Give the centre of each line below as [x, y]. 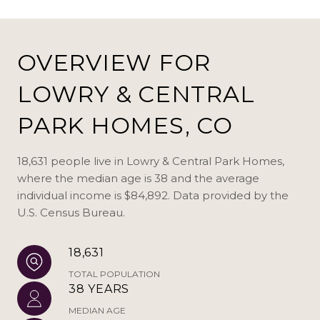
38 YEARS [99, 289]
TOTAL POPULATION [114, 274]
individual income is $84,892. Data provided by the [153, 195]
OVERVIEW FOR [114, 62]
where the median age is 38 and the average [138, 178]
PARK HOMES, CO [125, 125]
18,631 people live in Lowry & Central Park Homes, [151, 161]
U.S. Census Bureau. [71, 212]
